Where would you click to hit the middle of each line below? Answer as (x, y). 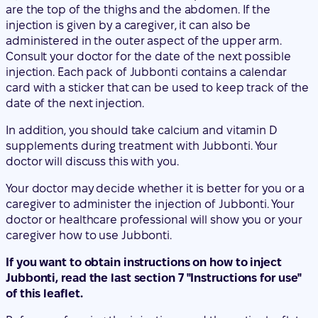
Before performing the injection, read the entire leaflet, (154, 241)
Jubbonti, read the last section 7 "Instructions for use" (154, 199)
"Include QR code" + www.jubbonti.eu (106, 300)
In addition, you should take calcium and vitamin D (141, 51)
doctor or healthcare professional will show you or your (154, 141)
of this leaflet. (44, 214)
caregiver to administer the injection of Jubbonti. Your (150, 125)
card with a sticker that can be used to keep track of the (158, 9)
